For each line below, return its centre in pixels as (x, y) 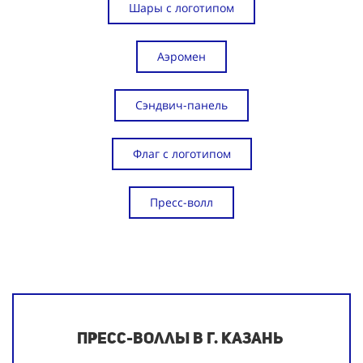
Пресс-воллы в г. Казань (179, 338)
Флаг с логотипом (181, 154)
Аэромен (181, 57)
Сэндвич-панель (181, 105)
